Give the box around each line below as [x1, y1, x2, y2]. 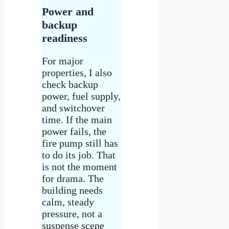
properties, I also [42, 66, 112, 78]
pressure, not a [42, 208, 102, 219]
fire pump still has [42, 137, 118, 149]
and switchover [42, 102, 105, 113]
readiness [42, 31, 87, 44]
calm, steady [42, 196, 94, 208]
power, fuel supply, [42, 90, 121, 102]
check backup [42, 78, 98, 90]
